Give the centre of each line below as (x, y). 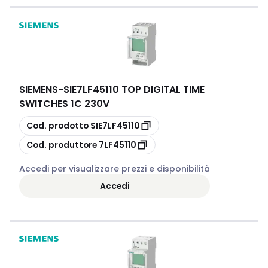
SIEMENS (39, 89)
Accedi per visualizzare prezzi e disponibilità (115, 169)
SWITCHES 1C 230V (64, 104)
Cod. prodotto (57, 125)
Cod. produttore (62, 144)
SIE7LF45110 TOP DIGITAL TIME (134, 89)
